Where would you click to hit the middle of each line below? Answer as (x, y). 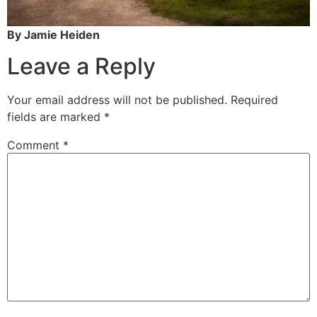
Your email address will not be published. (117, 100)
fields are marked (56, 117)
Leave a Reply (81, 67)
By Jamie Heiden (53, 34)
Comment (35, 145)
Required (254, 100)
